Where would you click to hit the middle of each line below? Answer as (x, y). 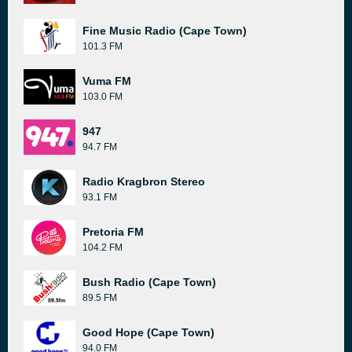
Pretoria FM (113, 232)
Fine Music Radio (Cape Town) (165, 31)
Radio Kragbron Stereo (144, 181)
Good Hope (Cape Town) (148, 332)
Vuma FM (107, 81)
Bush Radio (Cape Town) (149, 282)
